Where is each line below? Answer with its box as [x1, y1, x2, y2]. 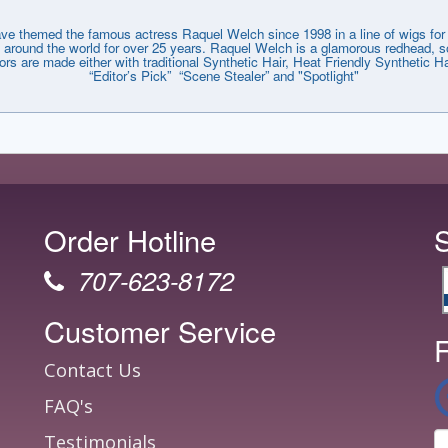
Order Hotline [44, 219, 216, 260]
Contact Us [44, 358, 141, 382]
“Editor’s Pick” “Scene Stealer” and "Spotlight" [89, 66, 359, 85]
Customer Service [44, 310, 276, 351]
